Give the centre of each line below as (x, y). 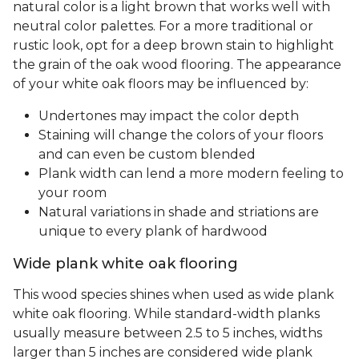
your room (73, 193)
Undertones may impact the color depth (169, 116)
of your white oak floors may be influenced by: (161, 84)
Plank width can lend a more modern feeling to (191, 174)
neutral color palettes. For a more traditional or (163, 26)
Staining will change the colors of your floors (181, 135)
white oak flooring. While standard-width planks (166, 314)
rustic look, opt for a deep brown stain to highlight (173, 46)
